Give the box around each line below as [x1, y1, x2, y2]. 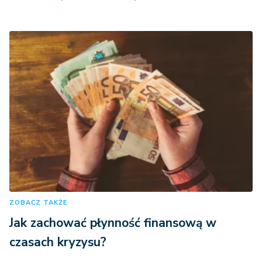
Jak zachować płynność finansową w [9, 214, 216, 231]
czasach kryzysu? [9, 233, 106, 250]
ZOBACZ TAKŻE [9, 198, 67, 207]
